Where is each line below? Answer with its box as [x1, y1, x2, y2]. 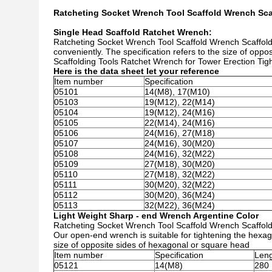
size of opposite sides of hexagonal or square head [53, 240, 250, 250]
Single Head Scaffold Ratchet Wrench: [53, 27, 212, 37]
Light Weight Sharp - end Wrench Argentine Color [53, 211, 259, 220]
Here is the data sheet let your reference [53, 66, 219, 76]
